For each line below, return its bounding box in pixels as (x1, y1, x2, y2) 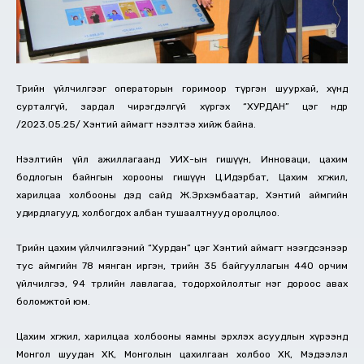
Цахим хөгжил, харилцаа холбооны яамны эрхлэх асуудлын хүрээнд (16, 330, 348, 342)
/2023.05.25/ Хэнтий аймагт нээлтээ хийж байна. (16, 118, 256, 130)
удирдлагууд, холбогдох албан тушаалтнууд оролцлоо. (16, 206, 279, 219)
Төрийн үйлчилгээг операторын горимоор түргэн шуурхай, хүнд (16, 82, 348, 94)
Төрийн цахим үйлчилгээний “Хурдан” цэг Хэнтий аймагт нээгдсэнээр (16, 241, 348, 253)
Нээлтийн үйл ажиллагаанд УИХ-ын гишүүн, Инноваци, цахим (16, 153, 348, 165)
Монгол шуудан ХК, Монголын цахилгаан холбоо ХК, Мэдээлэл (16, 348, 348, 360)
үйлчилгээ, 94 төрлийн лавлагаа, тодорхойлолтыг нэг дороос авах (16, 277, 348, 289)
